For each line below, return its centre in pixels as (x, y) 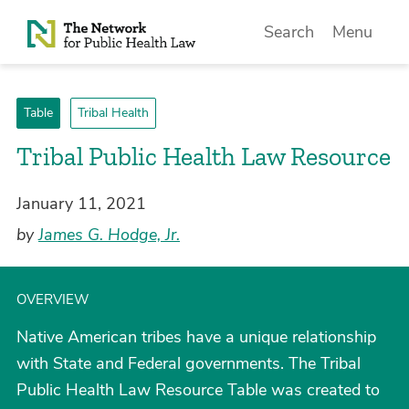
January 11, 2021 (81, 204)
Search (289, 32)
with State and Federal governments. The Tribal (189, 363)
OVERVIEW (53, 299)
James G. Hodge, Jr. (109, 235)
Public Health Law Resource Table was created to (198, 390)
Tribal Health (113, 113)
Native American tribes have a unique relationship (196, 337)
